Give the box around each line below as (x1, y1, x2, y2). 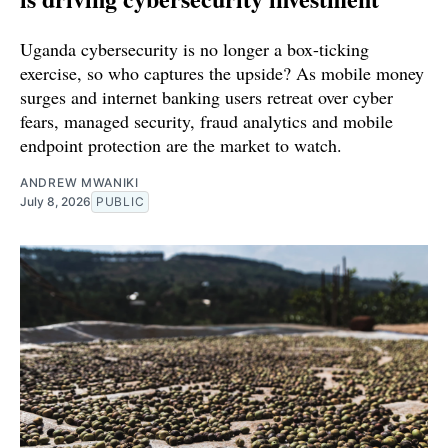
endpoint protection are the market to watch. (20, 133, 342, 158)
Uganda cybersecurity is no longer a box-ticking (20, 37, 369, 62)
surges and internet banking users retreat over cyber (20, 85, 393, 110)
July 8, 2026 (20, 194, 91, 210)
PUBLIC (96, 194, 145, 210)
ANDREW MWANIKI (20, 175, 139, 191)
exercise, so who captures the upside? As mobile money (20, 61, 424, 86)
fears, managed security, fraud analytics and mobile (20, 109, 393, 134)
